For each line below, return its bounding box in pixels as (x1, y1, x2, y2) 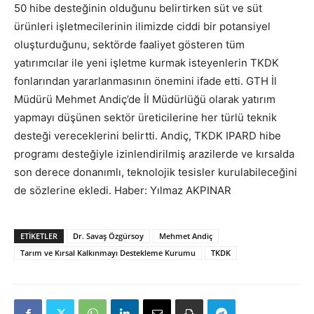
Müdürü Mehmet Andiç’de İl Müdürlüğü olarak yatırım (14, 93, 275, 107)
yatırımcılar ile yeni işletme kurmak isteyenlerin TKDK (14, 56, 279, 70)
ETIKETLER (20, 231, 57, 242)
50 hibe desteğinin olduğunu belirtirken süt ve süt (14, 1, 262, 15)
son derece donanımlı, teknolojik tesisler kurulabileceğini (14, 165, 297, 179)
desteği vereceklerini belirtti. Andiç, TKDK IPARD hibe (14, 129, 281, 143)
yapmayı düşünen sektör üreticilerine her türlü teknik (14, 111, 277, 125)
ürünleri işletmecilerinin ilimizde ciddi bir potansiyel (14, 20, 271, 34)
